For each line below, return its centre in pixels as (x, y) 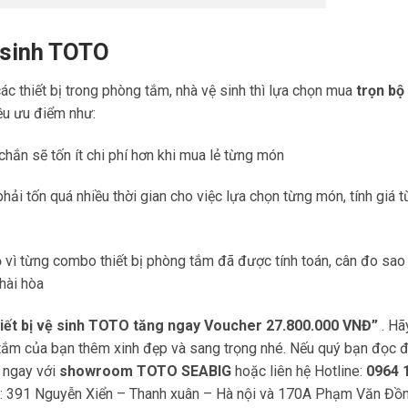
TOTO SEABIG (186, 372)
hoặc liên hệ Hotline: (301, 372)
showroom (96, 372)
